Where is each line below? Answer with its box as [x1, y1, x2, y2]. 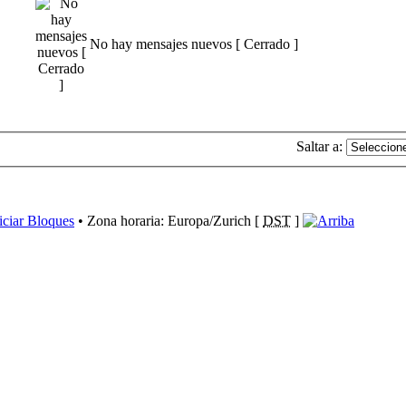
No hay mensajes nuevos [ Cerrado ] [90, 35, 298, 52]
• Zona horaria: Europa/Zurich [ [74, 213, 263, 229]
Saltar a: [296, 139, 343, 155]
